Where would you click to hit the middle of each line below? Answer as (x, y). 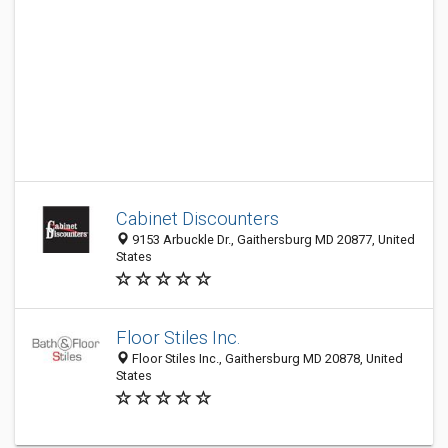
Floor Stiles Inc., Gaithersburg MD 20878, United (266, 358)
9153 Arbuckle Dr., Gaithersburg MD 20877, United (272, 239)
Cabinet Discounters (197, 218)
